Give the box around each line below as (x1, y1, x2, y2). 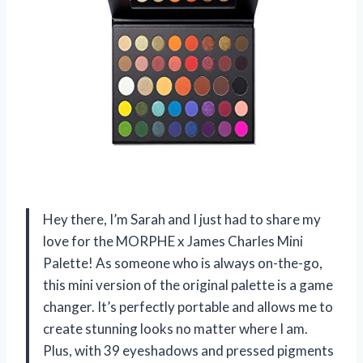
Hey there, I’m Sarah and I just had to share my (43, 210, 321, 228)
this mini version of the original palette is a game (43, 275, 333, 293)
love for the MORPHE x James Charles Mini (43, 232, 303, 250)
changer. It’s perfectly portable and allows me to (43, 297, 333, 315)
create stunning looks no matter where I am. (43, 319, 308, 337)
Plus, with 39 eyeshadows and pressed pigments (43, 341, 334, 359)
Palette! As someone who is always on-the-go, (43, 254, 322, 271)
